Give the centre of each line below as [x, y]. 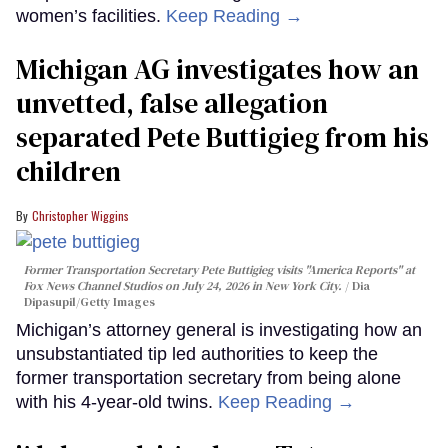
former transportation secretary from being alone [208, 377]
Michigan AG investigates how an [217, 69]
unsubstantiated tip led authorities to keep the [197, 353]
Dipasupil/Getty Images [89, 301]
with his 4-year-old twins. [117, 401]
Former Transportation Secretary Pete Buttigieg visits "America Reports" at [219, 269]
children [68, 171]
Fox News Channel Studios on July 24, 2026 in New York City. [184, 285]
